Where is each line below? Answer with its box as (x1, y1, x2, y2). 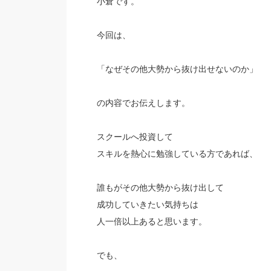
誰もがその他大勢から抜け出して (96, 183, 224, 192)
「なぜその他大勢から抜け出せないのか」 (96, 64, 258, 74)
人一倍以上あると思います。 (96, 217, 207, 226)
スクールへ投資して (96, 132, 173, 142)
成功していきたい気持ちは (96, 200, 198, 209)
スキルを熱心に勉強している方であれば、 (96, 149, 258, 158)
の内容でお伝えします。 (96, 98, 190, 108)
